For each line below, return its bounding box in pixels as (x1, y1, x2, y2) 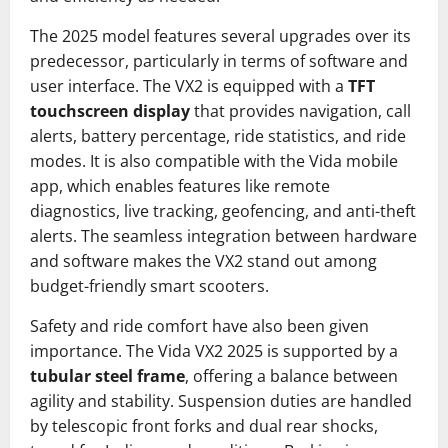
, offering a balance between (185, 364, 398, 387)
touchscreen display (30, 99, 190, 122)
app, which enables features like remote (30, 174, 330, 197)
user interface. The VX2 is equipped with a (30, 74, 348, 97)
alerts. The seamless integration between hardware (30, 224, 417, 247)
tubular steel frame (30, 364, 185, 387)
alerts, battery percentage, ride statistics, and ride (30, 124, 406, 147)
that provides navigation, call (190, 99, 411, 122)
